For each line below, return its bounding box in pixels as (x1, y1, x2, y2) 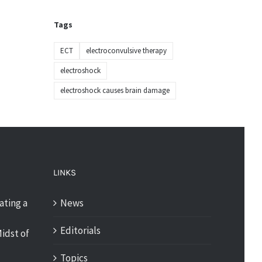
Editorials (60, 224, 101, 237)
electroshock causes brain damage (60, 85, 170, 95)
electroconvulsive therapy (85, 46, 167, 56)
